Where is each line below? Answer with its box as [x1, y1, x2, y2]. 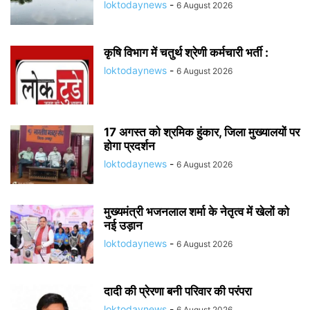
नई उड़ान [104, 218, 145, 232]
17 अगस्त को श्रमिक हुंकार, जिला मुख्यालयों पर [104, 125, 300, 139]
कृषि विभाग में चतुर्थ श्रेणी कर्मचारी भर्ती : [104, 45, 268, 60]
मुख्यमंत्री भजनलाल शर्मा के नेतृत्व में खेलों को [104, 204, 289, 219]
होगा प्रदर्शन [104, 138, 155, 153]
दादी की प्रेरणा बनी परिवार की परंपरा [104, 284, 255, 298]
